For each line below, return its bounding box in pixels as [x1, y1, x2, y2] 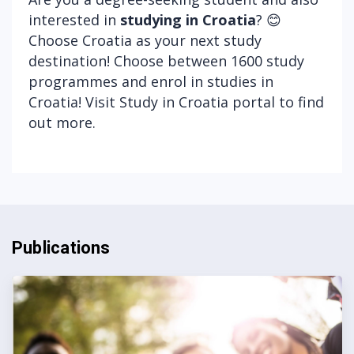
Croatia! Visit [28, 92, 119, 111]
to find [275, 92, 324, 111]
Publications [12, 237, 111, 258]
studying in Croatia [120, 9, 256, 29]
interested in [28, 9, 120, 29]
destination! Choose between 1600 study [28, 51, 304, 70]
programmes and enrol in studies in [28, 71, 273, 91]
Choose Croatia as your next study [28, 30, 262, 50]
